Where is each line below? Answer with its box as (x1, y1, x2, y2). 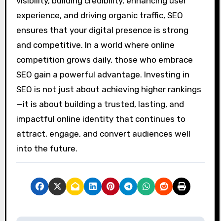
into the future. (16, 144, 77, 154)
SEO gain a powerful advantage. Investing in (16, 70, 189, 80)
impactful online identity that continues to (16, 114, 185, 124)
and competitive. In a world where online (16, 40, 175, 50)
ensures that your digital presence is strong (16, 25, 188, 36)
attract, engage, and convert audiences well (16, 129, 190, 139)
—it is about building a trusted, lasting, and (16, 99, 184, 110)
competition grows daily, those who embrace (16, 55, 193, 65)
